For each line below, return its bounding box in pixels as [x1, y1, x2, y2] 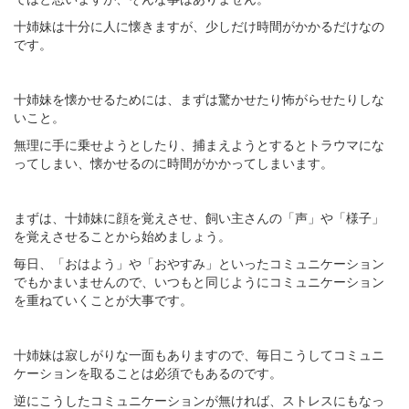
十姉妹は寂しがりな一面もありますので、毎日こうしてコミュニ [14, 344, 384, 363]
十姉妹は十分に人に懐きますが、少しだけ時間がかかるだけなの [14, 16, 384, 35]
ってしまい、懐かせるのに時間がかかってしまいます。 [14, 152, 333, 172]
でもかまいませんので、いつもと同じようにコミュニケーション [14, 271, 384, 290]
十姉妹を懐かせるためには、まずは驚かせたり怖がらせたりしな [14, 89, 384, 108]
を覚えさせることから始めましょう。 [14, 225, 231, 245]
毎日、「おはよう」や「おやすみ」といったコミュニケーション [14, 253, 384, 272]
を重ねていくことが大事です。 [14, 289, 193, 309]
